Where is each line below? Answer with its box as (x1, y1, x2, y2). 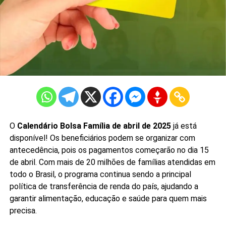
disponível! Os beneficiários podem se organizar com (9, 133, 195, 143)
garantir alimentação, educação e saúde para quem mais (9, 193, 207, 203)
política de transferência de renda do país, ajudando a (9, 181, 198, 191)
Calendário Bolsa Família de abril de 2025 (17, 121, 171, 131)
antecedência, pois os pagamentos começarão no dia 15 (9, 145, 209, 155)
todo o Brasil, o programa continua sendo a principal (9, 169, 191, 179)
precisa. (9, 205, 37, 215)
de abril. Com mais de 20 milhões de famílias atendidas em (9, 157, 215, 167)
